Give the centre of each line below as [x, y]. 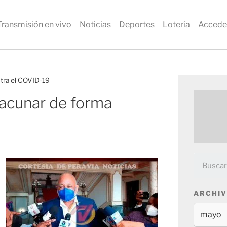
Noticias [95, 24]
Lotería [176, 24]
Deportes [137, 24]
